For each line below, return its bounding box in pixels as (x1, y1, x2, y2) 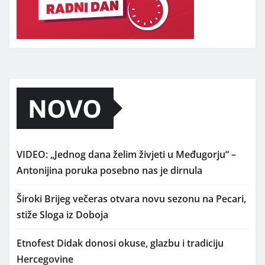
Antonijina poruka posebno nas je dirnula (17, 164, 202, 177)
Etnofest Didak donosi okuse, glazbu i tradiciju (17, 237, 224, 250)
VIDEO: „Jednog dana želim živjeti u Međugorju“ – (17, 148, 236, 161)
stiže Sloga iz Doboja (17, 208, 108, 222)
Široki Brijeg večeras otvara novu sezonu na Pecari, (17, 192, 246, 206)
